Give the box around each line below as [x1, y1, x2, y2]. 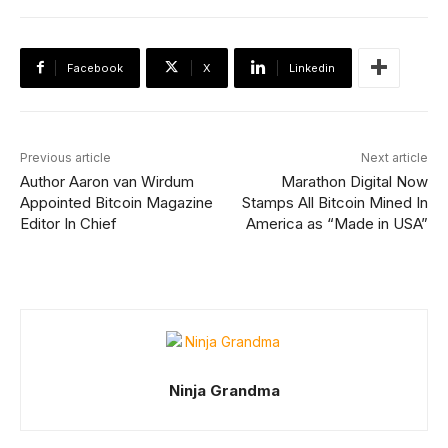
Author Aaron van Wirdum [20, 171, 194, 191]
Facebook [67, 60, 123, 75]
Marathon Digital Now [280, 171, 428, 191]
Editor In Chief [20, 213, 117, 233]
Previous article [20, 149, 111, 165]
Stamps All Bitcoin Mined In [241, 192, 428, 212]
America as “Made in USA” [245, 213, 428, 233]
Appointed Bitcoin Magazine [20, 192, 213, 212]
